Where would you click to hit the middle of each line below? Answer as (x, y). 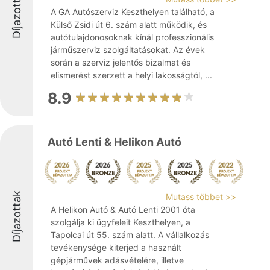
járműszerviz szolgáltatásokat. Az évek (128, 50)
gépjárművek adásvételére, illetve (117, 260)
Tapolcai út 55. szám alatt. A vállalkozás (130, 235)
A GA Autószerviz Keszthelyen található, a (133, 12)
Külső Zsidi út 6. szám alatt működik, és (129, 24)
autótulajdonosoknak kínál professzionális (132, 37)
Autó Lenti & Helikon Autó (115, 142)
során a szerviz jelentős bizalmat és (121, 62)
